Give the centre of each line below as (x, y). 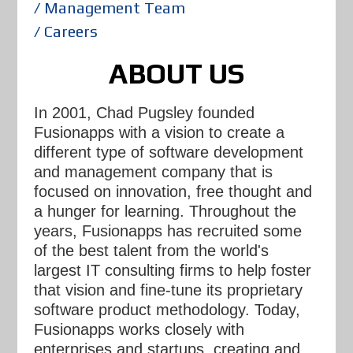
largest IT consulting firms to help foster (172, 271)
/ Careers (65, 32)
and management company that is (153, 172)
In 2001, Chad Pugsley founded (144, 113)
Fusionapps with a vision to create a (159, 133)
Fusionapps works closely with (139, 330)
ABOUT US (176, 74)
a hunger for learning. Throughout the (165, 212)
